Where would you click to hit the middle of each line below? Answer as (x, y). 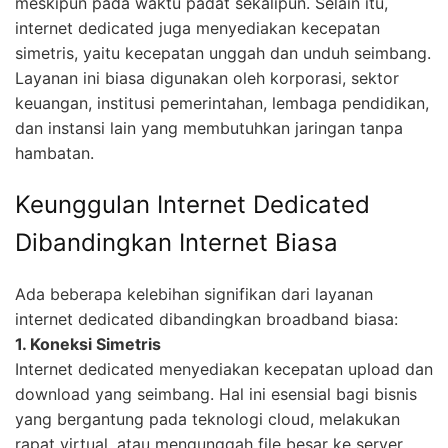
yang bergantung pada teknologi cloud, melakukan (207, 418)
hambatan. (54, 152)
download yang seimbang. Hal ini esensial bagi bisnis (216, 393)
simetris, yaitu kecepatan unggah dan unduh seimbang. (223, 52)
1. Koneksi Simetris (88, 343)
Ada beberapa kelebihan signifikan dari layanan (194, 293)
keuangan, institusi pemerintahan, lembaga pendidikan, (222, 102)
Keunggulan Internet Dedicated (192, 204)
